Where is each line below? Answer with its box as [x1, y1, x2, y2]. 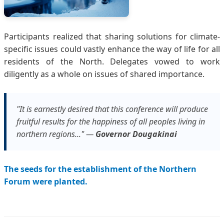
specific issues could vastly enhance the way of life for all [4, 43, 220, 54]
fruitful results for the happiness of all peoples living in [16, 115, 205, 127]
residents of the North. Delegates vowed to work [4, 55, 220, 67]
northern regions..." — [16, 128, 95, 139]
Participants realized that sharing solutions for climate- [4, 30, 220, 42]
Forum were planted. [4, 175, 87, 187]
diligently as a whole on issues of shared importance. [4, 68, 204, 79]
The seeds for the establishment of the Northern [4, 163, 196, 174]
